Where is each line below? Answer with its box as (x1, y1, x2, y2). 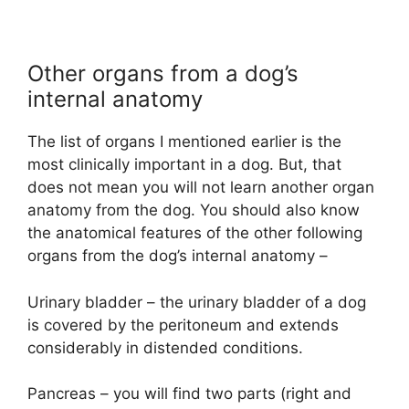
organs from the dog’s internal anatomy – (27, 246, 328, 266)
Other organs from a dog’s (27, 60, 299, 88)
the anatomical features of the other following (27, 224, 362, 243)
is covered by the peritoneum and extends (27, 315, 339, 334)
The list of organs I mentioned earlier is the (27, 132, 341, 152)
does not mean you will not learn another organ (27, 178, 374, 197)
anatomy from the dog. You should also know (27, 201, 360, 220)
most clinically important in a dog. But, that (27, 155, 341, 174)
